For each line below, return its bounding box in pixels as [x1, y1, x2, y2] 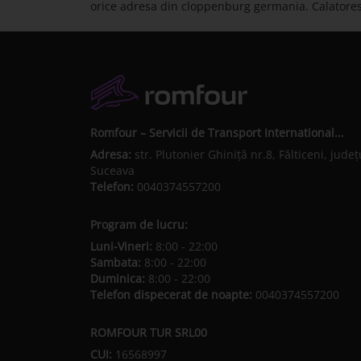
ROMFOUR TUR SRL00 [90, 325, 207, 341]
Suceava [90, 163, 135, 179]
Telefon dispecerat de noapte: [90, 287, 255, 303]
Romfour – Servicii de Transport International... [90, 125, 344, 141]
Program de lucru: [90, 217, 188, 233]
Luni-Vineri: [90, 239, 152, 255]
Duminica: [90, 271, 145, 287]
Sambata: [90, 255, 141, 271]
